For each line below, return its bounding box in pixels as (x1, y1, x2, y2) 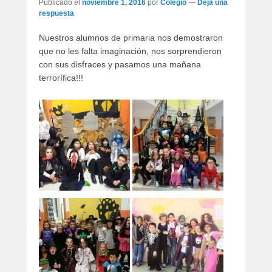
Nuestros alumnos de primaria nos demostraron (39, 32, 223, 42)
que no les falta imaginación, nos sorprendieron (39, 46, 222, 56)
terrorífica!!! (39, 72, 83, 83)
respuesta (39, 8, 74, 18)
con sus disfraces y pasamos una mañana (39, 59, 201, 69)
